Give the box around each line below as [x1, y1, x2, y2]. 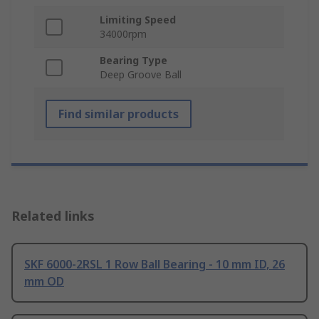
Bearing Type [100, 53, 167, 68]
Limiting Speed [100, 13, 176, 27]
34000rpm [100, 27, 147, 41]
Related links [11, 207, 95, 225]
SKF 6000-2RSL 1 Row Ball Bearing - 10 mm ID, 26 [24, 256, 285, 273]
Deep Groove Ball [100, 68, 182, 82]
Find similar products [58, 106, 179, 122]
